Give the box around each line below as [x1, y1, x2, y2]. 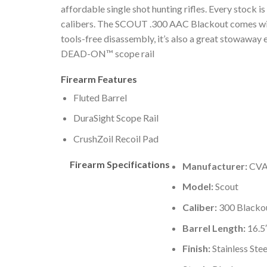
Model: [182, 181, 213, 193]
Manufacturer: [182, 160, 247, 172]
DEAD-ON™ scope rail [61, 48, 154, 60]
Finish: [182, 243, 212, 254]
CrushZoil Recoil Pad [73, 133, 159, 145]
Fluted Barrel [73, 91, 127, 103]
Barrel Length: [182, 222, 246, 234]
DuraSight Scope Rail [73, 112, 159, 124]
